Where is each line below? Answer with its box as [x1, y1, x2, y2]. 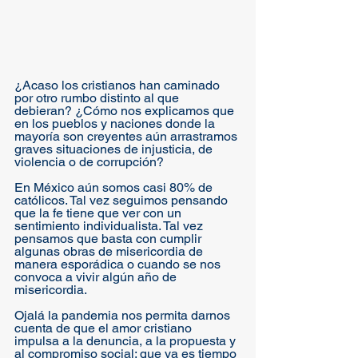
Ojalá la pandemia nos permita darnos [14, 308, 233, 323]
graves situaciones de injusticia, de [14, 141, 216, 157]
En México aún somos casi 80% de [14, 180, 216, 195]
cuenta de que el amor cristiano [14, 320, 195, 336]
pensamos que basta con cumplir [14, 231, 205, 246]
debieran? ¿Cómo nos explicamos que [14, 103, 237, 118]
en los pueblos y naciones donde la [14, 116, 218, 131]
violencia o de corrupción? [14, 154, 167, 169]
